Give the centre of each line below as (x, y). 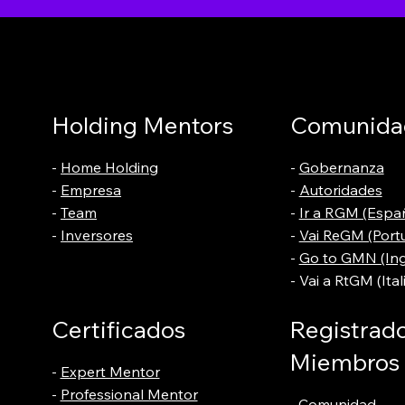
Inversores (97, 235)
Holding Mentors (143, 126)
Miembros (345, 363)
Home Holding (110, 168)
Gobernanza (341, 168)
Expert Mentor (110, 372)
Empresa (91, 190)
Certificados (121, 330)
